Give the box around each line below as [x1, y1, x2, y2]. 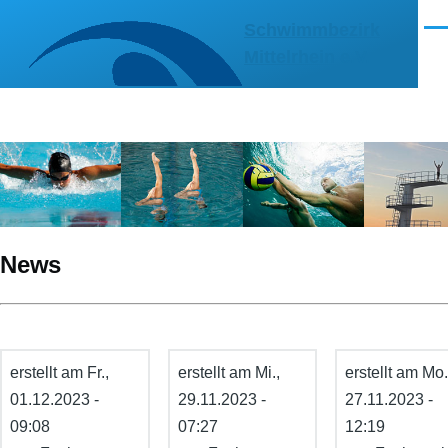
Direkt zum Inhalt [18, 5, 137, 22]
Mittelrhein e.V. [244, 47, 370, 67]
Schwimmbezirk [244, 20, 380, 40]
